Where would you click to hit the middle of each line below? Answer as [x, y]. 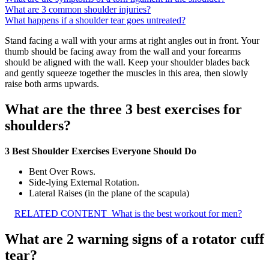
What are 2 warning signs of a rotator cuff [134, 239]
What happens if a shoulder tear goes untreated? [95, 20]
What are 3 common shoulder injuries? [78, 10]
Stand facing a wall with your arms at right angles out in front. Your [132, 41]
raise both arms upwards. [52, 84]
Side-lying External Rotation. [84, 183]
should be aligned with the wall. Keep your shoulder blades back [127, 62]
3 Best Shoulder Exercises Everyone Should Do [101, 151]
